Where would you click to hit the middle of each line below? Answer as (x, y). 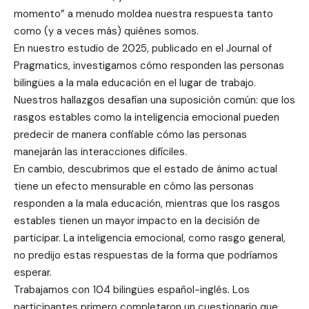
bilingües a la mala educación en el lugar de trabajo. (135, 83)
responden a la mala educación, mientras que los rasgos (147, 204)
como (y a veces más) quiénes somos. (106, 31)
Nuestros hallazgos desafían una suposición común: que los (154, 100)
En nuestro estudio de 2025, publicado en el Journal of (143, 49)
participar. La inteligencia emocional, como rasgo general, (150, 238)
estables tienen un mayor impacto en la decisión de (137, 221)
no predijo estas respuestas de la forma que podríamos (146, 256)
